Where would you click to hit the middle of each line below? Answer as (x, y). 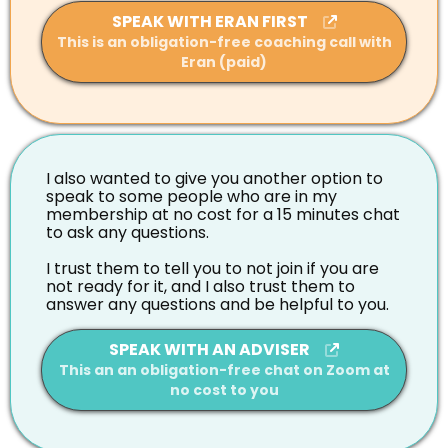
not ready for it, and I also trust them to (200, 286)
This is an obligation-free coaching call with (224, 41)
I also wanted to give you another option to (214, 178)
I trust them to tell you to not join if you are (212, 268)
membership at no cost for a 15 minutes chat (223, 214)
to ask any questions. (127, 232)
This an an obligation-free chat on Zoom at (224, 369)
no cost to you (224, 389)
